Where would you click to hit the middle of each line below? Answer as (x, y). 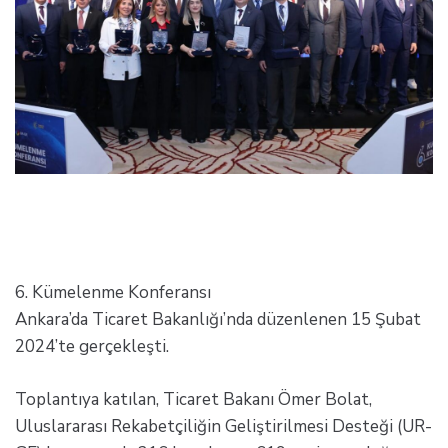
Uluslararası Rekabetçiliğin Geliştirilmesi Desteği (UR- (223, 426)
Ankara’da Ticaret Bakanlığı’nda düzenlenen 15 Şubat (218, 320)
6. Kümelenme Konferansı (113, 293)
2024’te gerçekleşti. (92, 347)
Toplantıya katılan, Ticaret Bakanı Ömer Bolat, (193, 399)
